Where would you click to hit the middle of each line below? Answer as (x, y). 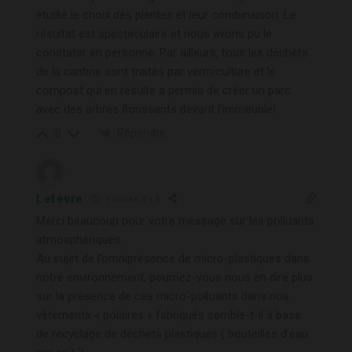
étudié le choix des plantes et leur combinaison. (160, 15)
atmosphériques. (79, 239)
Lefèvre (60, 198)
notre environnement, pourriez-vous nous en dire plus (174, 277)
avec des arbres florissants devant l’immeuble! (156, 109)
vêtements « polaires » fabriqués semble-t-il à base (169, 315)
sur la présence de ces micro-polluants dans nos (163, 296)
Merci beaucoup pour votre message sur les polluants (175, 220)
